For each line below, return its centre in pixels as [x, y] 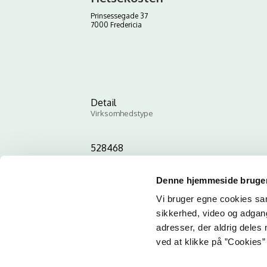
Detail [103, 103]
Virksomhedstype [122, 113]
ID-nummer [111, 159]
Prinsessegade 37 [119, 16]
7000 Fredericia [116, 25]
